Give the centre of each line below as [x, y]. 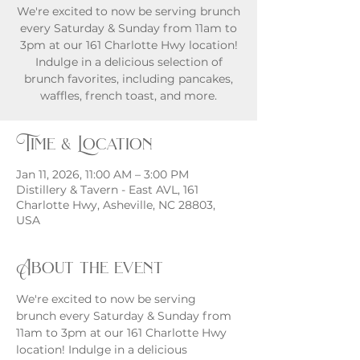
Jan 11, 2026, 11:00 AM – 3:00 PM [102, 174]
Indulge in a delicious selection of [129, 62]
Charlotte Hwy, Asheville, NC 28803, [116, 205]
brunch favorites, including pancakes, [129, 79]
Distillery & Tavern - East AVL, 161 [107, 190]
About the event [90, 267]
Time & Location [84, 143]
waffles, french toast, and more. [129, 96]
